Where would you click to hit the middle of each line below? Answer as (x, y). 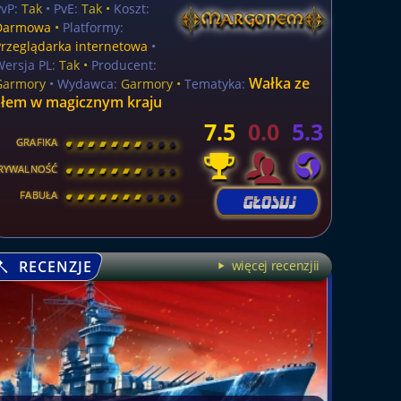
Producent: (124, 65)
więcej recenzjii (274, 265)
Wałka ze (280, 83)
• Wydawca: (82, 84)
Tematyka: (215, 84)
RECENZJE (54, 267)
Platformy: (94, 27)
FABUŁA (38, 196)
